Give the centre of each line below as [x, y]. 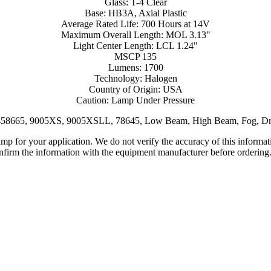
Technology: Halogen [135, 78]
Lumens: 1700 [135, 67]
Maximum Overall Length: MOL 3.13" [135, 34]
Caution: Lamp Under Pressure [135, 100]
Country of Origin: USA [135, 89]
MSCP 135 [135, 56]
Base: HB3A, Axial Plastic [135, 13]
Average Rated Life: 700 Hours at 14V [135, 24]
